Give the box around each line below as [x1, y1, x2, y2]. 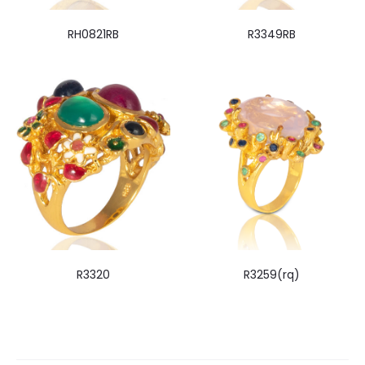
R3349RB [248, 26, 296, 43]
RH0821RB [68, 26, 119, 43]
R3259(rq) [244, 266, 300, 284]
